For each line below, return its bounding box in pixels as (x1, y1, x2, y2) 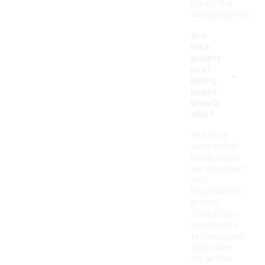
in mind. (190, 197, 221, 209)
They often (190, 208, 238, 220)
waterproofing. (190, 9, 251, 21)
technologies (190, 231, 245, 243)
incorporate (190, 219, 238, 231)
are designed (190, 163, 244, 175)
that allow (190, 242, 232, 254)
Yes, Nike (190, 130, 228, 141)
